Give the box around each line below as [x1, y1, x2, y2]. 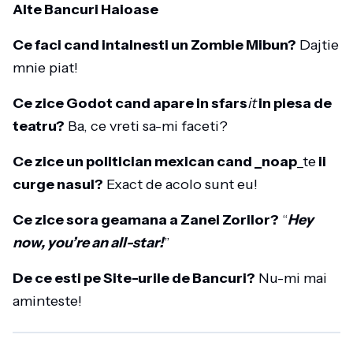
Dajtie [296, 36, 339, 54]
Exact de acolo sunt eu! [103, 176, 258, 193]
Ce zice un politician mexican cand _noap [13, 153, 297, 170]
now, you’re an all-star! [13, 234, 164, 251]
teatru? [13, 117, 65, 135]
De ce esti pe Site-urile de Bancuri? [13, 269, 255, 287]
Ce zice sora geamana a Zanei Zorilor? [13, 211, 279, 229]
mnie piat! [13, 59, 78, 76]
